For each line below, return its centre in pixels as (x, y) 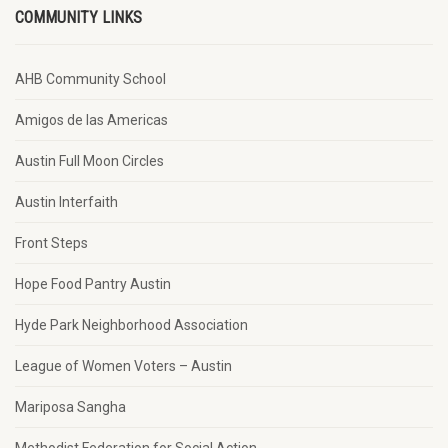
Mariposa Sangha (70, 407)
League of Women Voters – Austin (123, 366)
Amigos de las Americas (91, 120)
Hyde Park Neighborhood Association (131, 325)
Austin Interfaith (66, 202)
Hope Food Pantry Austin (93, 284)
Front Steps (51, 243)
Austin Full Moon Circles (89, 161)
